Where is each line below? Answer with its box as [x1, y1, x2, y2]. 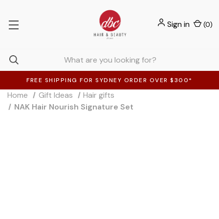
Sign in [167, 19, 190, 29]
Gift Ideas [38, 90, 73, 100]
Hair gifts [83, 90, 115, 100]
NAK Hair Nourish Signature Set [14, 102, 133, 112]
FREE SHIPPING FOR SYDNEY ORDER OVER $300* [26, 76, 193, 84]
